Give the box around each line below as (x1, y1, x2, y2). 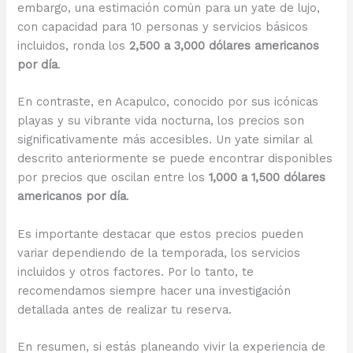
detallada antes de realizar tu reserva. (17, 302, 232, 317)
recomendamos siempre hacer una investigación (17, 283, 292, 298)
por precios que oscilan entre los (17, 170, 210, 185)
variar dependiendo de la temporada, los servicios (17, 245, 301, 260)
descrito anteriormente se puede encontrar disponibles (17, 151, 333, 166)
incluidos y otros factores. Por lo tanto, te (17, 264, 255, 279)
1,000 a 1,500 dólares (209, 170, 326, 185)
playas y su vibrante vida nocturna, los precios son (17, 113, 305, 128)
